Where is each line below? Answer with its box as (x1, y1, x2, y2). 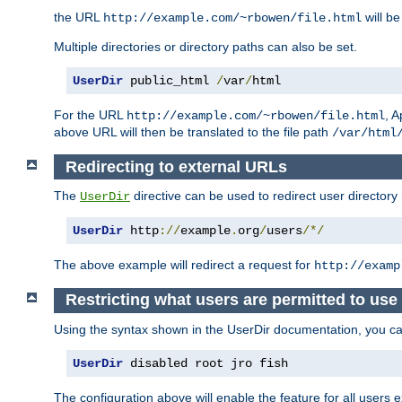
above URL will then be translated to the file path (54, 125, 332, 140)
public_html (123, 74, 216, 89)
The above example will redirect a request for (54, 258, 314, 273)
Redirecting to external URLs (65, 157, 287, 176)
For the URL (54, 108, 127, 123)
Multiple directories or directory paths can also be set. (54, 39, 357, 55)
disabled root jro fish (123, 355, 288, 371)
